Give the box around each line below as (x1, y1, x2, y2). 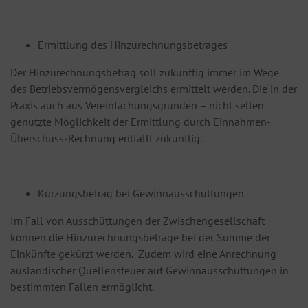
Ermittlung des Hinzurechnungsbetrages (38, 38, 228, 52)
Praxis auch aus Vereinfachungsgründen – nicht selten (10, 98, 264, 113)
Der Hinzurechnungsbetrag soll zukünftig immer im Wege (10, 65, 279, 80)
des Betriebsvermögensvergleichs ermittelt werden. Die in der (10, 82, 297, 96)
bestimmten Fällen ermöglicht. (10, 280, 154, 294)
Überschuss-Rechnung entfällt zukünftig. (10, 131, 202, 146)
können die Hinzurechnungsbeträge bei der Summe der (10, 230, 270, 245)
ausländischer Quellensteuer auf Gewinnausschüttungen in (10, 263, 289, 278)
